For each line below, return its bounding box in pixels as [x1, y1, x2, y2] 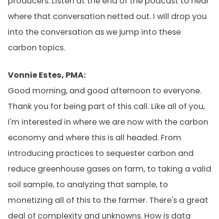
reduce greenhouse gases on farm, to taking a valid [8, 163, 211, 175]
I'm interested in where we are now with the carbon [8, 116, 208, 128]
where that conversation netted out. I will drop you [8, 11, 207, 22]
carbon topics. [8, 42, 65, 53]
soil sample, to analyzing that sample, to [8, 179, 168, 190]
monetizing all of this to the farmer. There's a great [8, 195, 208, 206]
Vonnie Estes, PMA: [8, 69, 86, 81]
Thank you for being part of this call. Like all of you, [8, 101, 205, 112]
